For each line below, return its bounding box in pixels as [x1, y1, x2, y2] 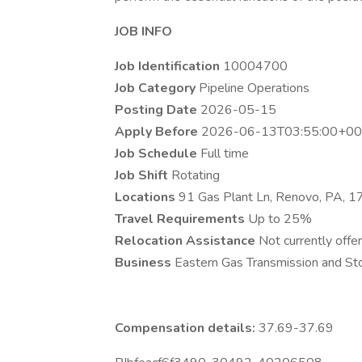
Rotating [171, 166, 220, 184]
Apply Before [115, 123, 201, 141]
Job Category [115, 79, 199, 97]
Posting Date [115, 101, 200, 119]
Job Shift [115, 166, 171, 184]
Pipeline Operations [199, 79, 309, 97]
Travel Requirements [115, 210, 248, 228]
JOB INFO [115, 23, 172, 40]
